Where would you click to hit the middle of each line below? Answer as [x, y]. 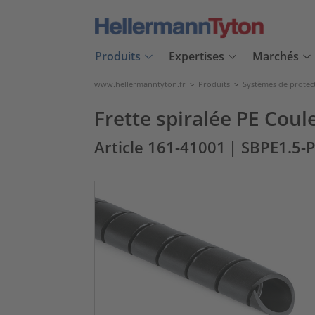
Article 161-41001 [160, 147]
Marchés [276, 57]
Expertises [197, 57]
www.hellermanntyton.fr [140, 84]
